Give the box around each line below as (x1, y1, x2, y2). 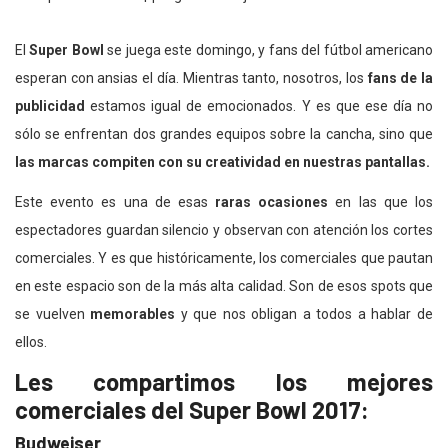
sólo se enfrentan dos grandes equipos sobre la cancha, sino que (15, 126, 433, 143)
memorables (90, 306, 176, 323)
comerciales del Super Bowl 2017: (15, 395, 369, 425)
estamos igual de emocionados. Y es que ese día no (85, 98, 433, 115)
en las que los (328, 194, 434, 211)
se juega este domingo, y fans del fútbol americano (103, 42, 434, 59)
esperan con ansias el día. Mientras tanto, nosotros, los (15, 70, 368, 87)
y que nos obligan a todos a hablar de (175, 306, 434, 323)
